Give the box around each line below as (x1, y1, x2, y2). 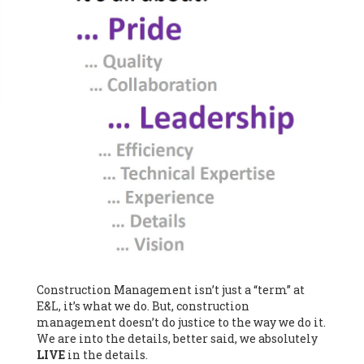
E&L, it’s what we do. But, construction (36, 298, 249, 314)
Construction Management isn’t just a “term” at (36, 282, 305, 298)
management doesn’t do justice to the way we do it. (36, 314, 326, 331)
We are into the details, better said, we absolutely (36, 331, 318, 347)
